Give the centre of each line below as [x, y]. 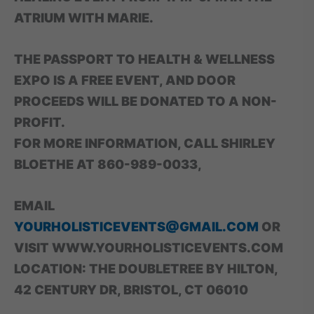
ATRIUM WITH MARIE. [84, 18]
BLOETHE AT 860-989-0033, [108, 164]
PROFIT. [40, 122]
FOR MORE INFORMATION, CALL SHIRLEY [145, 143]
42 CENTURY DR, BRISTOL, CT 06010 [131, 290]
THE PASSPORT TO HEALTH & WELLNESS [144, 59]
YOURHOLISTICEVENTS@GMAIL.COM [136, 227]
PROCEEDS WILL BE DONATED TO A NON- [145, 101]
